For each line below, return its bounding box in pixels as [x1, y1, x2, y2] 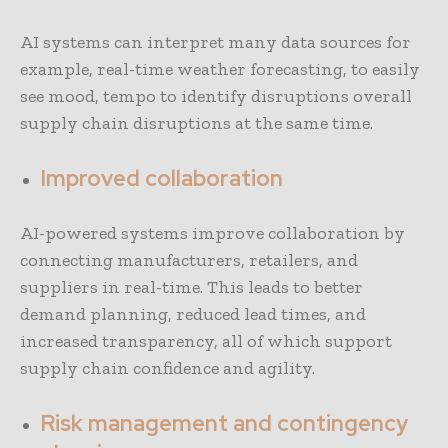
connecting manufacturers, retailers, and [20, 249, 358, 272]
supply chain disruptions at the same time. [20, 112, 373, 135]
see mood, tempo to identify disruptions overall [20, 85, 412, 108]
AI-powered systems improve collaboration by [20, 222, 405, 245]
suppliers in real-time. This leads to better [20, 276, 363, 299]
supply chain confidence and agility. [20, 357, 315, 380]
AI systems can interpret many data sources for [20, 31, 411, 54]
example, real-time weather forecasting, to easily [20, 58, 420, 81]
